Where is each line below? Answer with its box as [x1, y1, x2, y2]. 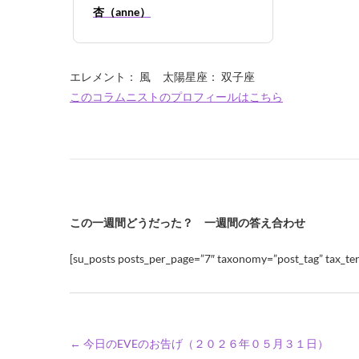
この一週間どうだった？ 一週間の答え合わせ [70, 216, 305, 229]
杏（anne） [93, 5, 151, 18]
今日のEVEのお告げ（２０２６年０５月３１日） [81, 337, 329, 350]
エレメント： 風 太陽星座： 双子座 [70, 70, 255, 83]
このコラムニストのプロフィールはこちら [70, 90, 283, 103]
